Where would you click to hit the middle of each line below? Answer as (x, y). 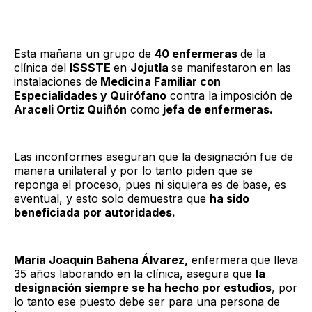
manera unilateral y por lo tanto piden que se (133, 170)
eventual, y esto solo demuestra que (112, 198)
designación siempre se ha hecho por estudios (143, 287)
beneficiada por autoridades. (95, 212)
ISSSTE (92, 67)
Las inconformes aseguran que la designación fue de (154, 156)
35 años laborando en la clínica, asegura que (135, 273)
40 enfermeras (197, 53)
